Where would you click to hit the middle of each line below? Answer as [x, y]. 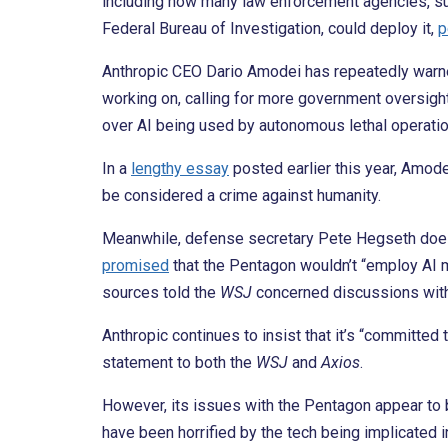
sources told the [161, 293]
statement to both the [179, 363]
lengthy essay [180, 169]
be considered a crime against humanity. [241, 196]
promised [135, 266]
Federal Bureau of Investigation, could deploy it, [270, 29]
